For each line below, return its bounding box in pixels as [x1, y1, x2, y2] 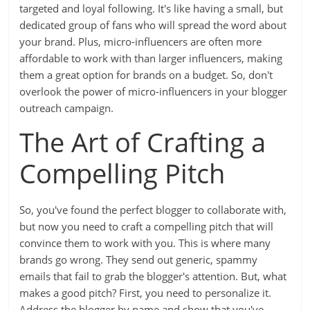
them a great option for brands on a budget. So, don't [19, 68, 273, 82]
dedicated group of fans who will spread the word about [19, 18, 287, 32]
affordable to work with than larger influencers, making [19, 51, 283, 65]
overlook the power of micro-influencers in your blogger [19, 84, 288, 98]
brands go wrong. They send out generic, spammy [19, 253, 258, 266]
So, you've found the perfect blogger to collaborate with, [19, 203, 287, 217]
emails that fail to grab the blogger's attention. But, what [19, 269, 287, 283]
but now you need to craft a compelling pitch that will [19, 219, 274, 233]
